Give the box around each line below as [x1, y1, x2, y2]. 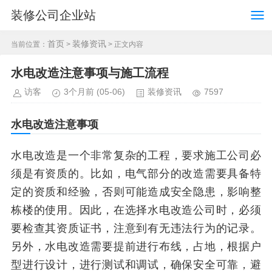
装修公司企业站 [11, 8, 96, 22]
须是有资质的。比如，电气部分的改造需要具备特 [11, 168, 261, 180]
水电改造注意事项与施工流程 [11, 66, 169, 80]
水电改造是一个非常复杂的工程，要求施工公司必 [11, 149, 261, 161]
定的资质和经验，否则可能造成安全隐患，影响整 [11, 186, 261, 198]
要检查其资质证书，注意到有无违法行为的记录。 [11, 222, 261, 234]
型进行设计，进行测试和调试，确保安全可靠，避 [11, 259, 261, 271]
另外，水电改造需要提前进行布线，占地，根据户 [11, 240, 261, 253]
